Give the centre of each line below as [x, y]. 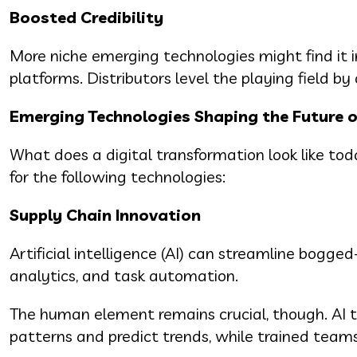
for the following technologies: [118, 176]
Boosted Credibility [86, 17]
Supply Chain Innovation [105, 214]
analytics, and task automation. [124, 275]
